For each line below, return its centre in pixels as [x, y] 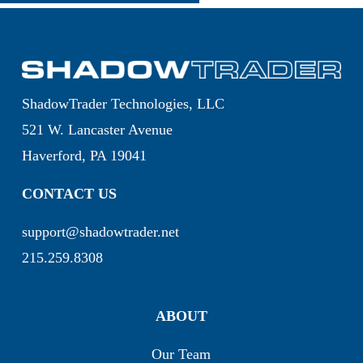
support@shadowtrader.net [100, 232]
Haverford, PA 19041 [84, 156]
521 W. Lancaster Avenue [97, 130]
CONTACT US [69, 194]
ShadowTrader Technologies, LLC [123, 104]
